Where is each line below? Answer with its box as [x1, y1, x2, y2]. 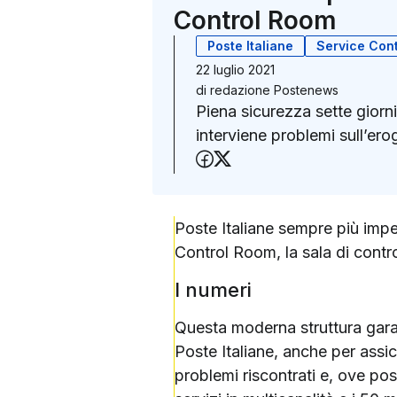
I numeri [175, 277, 252, 301]
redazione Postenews [210, 82, 339, 97]
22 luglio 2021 [196, 61, 275, 77]
